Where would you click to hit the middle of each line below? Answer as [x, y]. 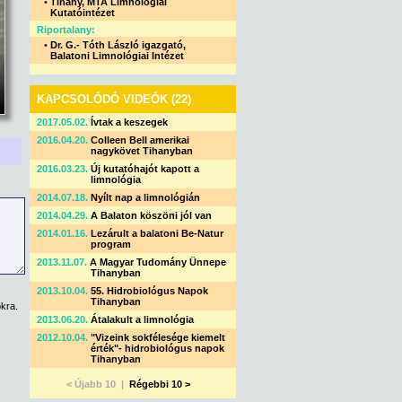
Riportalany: [66, 30]
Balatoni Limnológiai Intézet [117, 56]
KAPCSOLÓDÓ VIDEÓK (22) [114, 99]
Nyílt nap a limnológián [145, 197]
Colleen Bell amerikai [140, 140]
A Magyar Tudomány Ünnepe [158, 262]
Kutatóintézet [83, 13]
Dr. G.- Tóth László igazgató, [118, 45]
